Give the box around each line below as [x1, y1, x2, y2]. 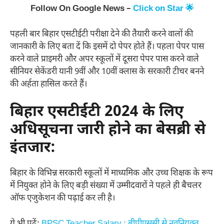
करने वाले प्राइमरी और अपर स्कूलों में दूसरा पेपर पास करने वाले [10, 53, 199, 65]
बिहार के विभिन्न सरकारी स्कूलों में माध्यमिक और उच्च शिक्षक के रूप [10, 168, 213, 179]
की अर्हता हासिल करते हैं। [10, 78, 87, 90]
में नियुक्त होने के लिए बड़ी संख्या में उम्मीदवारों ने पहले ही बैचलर [10, 180, 201, 192]
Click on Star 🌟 [132, 3, 194, 15]
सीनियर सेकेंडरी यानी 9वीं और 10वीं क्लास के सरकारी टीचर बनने [10, 66, 204, 77]
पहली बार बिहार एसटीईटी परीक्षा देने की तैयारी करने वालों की [10, 28, 193, 40]
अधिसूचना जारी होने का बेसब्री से [10, 120, 205, 140]
